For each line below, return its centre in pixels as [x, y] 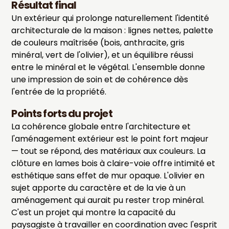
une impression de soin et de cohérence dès [100, 80]
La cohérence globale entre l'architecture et [101, 127]
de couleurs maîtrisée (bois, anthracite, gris [98, 43]
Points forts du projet [62, 114]
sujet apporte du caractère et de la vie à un [99, 188]
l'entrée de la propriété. [59, 92]
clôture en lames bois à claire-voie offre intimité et [113, 164]
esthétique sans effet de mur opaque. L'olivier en [108, 176]
